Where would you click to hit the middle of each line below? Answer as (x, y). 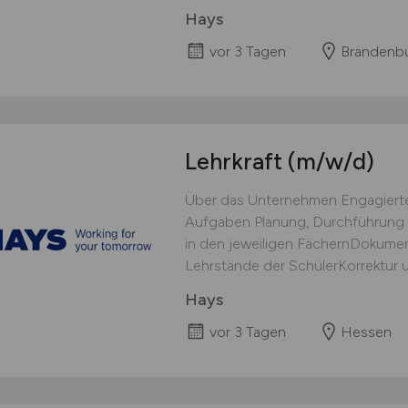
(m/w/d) (331, 162)
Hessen (366, 332)
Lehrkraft (236, 162)
